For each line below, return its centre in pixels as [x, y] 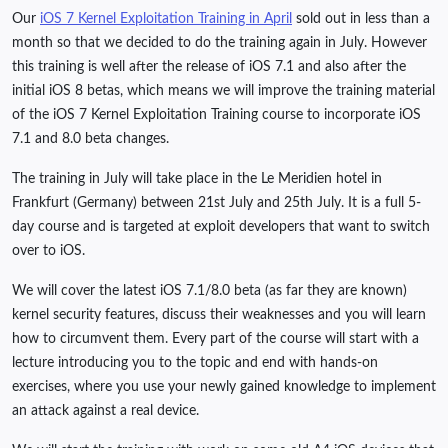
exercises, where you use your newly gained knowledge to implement [224, 387]
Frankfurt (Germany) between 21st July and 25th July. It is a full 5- [216, 203]
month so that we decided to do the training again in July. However [219, 43]
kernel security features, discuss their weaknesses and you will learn [219, 315]
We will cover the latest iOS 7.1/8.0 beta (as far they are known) [209, 291]
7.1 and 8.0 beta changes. [90, 139]
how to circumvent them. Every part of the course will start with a [215, 339]
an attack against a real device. [105, 411]
